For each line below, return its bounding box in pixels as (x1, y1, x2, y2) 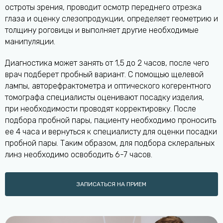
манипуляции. (5, 37, 55, 46)
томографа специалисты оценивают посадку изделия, (5, 93, 204, 102)
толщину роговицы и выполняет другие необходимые (5, 25, 199, 35)
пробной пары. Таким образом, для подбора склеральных (5, 138, 215, 148)
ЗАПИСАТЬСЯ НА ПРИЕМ (77, 181, 146, 188)
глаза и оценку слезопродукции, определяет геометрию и (5, 14, 218, 23)
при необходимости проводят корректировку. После (5, 104, 196, 113)
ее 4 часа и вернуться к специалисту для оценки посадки (5, 127, 217, 136)
